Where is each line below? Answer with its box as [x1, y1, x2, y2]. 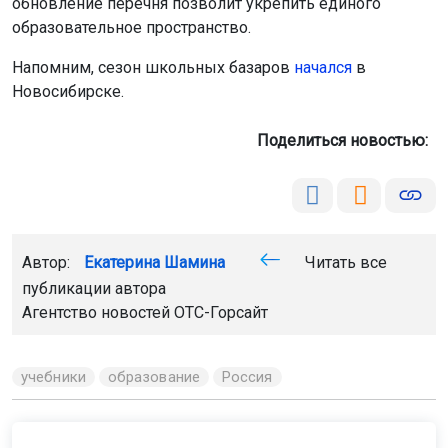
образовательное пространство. [12, 18, 251, 37]
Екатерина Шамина [84, 253, 225, 272]
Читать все [301, 253, 387, 272]
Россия [221, 368, 273, 386]
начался [294, 58, 352, 77]
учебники [21, 368, 86, 386]
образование [107, 368, 200, 386]
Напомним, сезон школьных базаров [12, 58, 294, 77]
